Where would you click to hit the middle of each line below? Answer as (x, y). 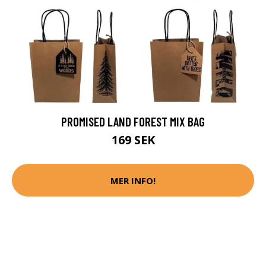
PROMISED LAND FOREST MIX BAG (133, 122)
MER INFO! (133, 180)
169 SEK (133, 140)
